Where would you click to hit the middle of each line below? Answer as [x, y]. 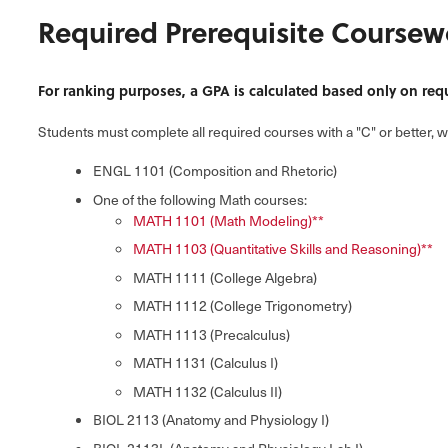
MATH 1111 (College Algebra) [225, 277]
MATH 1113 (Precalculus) [211, 334]
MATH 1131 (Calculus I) [205, 363]
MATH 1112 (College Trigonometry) [242, 306]
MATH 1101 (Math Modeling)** [228, 220]
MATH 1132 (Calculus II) [207, 391]
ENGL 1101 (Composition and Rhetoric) [215, 171]
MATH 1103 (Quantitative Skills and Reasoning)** [283, 249]
